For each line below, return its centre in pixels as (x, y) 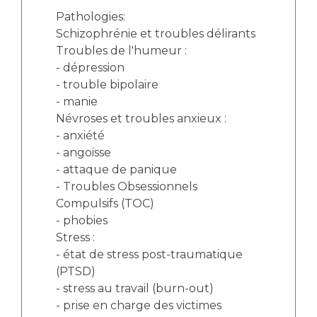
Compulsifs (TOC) (105, 203)
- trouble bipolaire (107, 85)
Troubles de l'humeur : (121, 51)
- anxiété (80, 136)
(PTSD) (76, 271)
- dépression (90, 68)
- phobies (82, 220)
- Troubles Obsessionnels (127, 186)
